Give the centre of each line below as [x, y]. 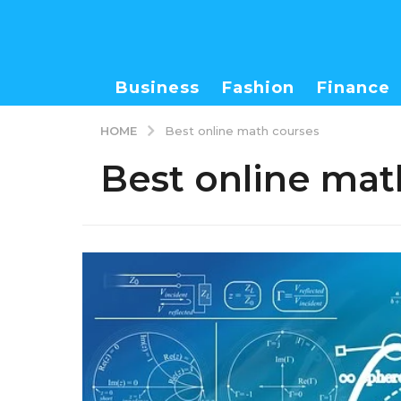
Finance [354, 88]
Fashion [258, 88]
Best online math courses [242, 130]
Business [158, 88]
